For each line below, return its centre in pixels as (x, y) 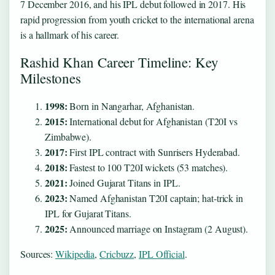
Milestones (51, 78)
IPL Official (162, 254)
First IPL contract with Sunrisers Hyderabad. (153, 152)
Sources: (38, 254)
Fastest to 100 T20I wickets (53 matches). (148, 167)
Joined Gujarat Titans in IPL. (124, 182)
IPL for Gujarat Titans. (88, 213)
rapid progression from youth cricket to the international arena (137, 20)
